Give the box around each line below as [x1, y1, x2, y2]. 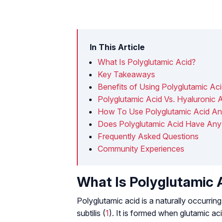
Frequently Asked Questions [98, 131, 199, 141]
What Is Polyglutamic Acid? [98, 56, 196, 67]
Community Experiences [98, 143, 184, 154]
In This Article [90, 42, 145, 52]
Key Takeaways [98, 69, 155, 79]
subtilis [77, 208, 103, 218]
